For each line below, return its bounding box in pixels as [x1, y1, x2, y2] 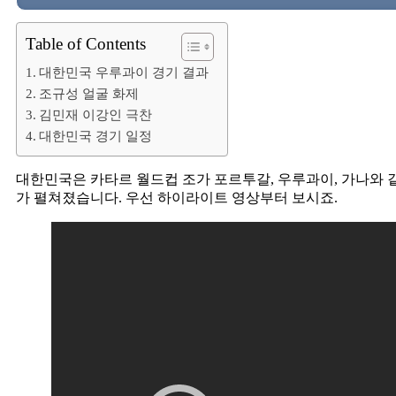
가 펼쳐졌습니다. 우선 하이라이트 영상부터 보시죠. [16, 189, 338, 205]
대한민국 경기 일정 [39, 127, 153, 143]
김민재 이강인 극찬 [39, 106, 153, 122]
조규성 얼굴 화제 [39, 85, 140, 101]
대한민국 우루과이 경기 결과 [39, 64, 209, 80]
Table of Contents [26, 34, 146, 53]
